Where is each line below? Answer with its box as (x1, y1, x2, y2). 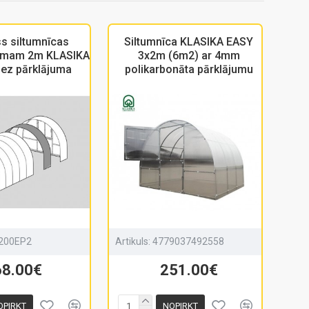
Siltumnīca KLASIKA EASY (124, 35, 254, 48)
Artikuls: (115, 236, 151, 248)
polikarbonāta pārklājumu (124, 63, 253, 76)
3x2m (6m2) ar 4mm (137, 49, 240, 62)
